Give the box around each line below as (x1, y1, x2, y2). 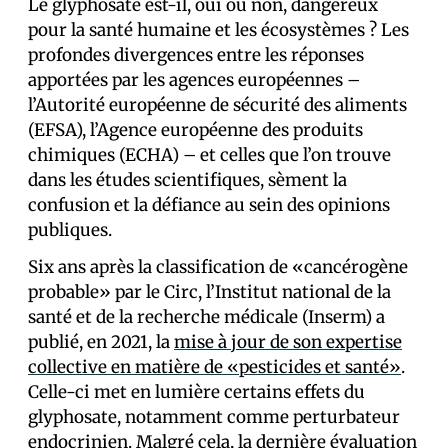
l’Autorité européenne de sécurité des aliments (28, 94, 407, 116)
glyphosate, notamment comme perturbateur (28, 406, 400, 428)
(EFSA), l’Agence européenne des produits (28, 119, 363, 141)
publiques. (28, 219, 112, 241)
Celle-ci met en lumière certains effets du (28, 381, 365, 403)
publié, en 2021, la (28, 331, 174, 353)
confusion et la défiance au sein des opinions (28, 194, 390, 216)
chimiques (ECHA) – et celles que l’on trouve (28, 144, 391, 166)
